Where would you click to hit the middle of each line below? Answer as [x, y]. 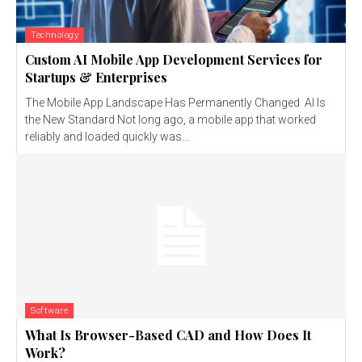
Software [49, 311]
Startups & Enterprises [96, 78]
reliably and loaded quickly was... [107, 137]
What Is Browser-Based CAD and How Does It [168, 335]
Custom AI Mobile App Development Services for [174, 60]
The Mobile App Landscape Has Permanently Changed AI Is [175, 103]
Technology [55, 36]
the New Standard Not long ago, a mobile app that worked [170, 120]
